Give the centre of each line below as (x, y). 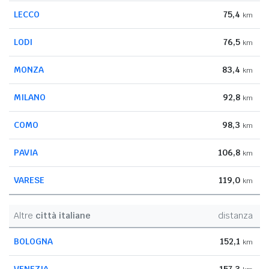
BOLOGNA (33, 241)
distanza (235, 215)
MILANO (30, 97)
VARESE (29, 180)
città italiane (63, 215)
